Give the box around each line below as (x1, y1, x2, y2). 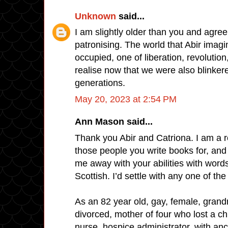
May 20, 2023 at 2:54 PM (75, 94, 177, 104)
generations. (75, 78, 125, 88)
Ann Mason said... (75, 117, 153, 127)
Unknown (75, 11, 116, 21)
